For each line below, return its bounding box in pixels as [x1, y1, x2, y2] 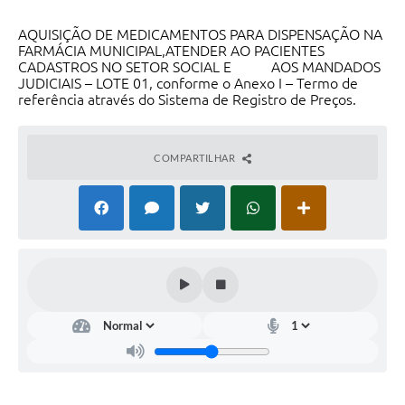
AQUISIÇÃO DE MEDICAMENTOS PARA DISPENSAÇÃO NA [18, 26, 382, 43]
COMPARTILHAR [154, 152, 238, 165]
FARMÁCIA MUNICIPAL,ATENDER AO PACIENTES [18, 42, 325, 60]
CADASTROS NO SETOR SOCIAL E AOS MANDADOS [18, 59, 381, 76]
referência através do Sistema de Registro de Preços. [18, 91, 356, 108]
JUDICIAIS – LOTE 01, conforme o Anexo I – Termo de [18, 75, 358, 92]
